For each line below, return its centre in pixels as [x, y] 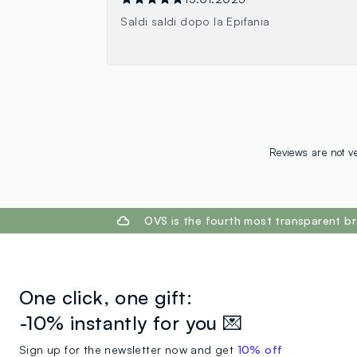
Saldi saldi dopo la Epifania [195, 21]
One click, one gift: [106, 297]
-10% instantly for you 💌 [131, 322]
